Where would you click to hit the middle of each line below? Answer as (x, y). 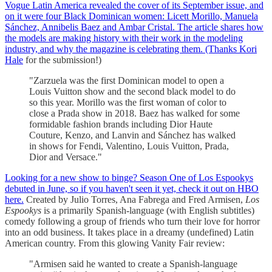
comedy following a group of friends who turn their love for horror (132, 221)
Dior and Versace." (66, 157)
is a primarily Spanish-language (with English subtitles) (149, 210)
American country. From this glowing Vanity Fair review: (115, 243)
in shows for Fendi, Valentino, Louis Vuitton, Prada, (129, 146)
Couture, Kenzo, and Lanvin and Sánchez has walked (132, 135)
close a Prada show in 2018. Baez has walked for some (134, 113)
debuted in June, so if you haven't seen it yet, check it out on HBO (132, 188)
